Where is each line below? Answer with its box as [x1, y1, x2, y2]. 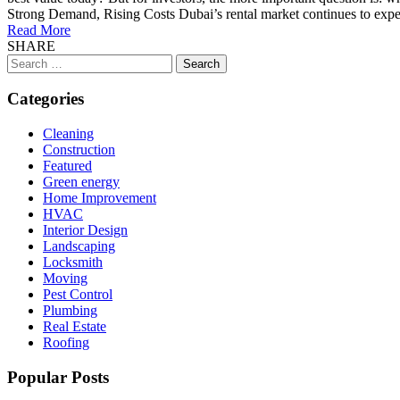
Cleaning [43, 126, 94, 142]
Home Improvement [43, 190, 156, 206]
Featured [43, 158, 92, 174]
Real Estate [43, 319, 106, 335]
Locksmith [43, 254, 103, 271]
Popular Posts [7, 367, 109, 387]
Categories [7, 89, 84, 109]
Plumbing [43, 303, 97, 319]
